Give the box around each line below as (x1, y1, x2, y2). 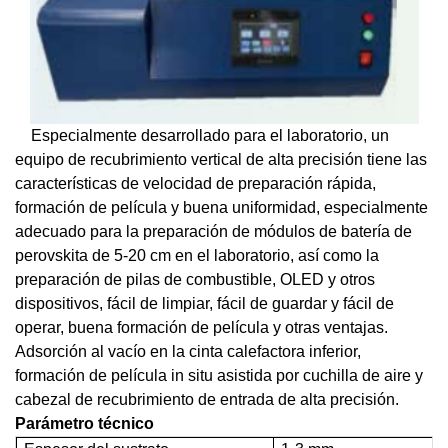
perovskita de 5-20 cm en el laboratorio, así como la (15, 247, 379, 264)
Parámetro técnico (15, 415, 154, 432)
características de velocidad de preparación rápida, (15, 175, 376, 192)
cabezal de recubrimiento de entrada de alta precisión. (15, 391, 399, 408)
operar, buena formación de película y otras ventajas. (15, 319, 388, 336)
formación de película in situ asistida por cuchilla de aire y (15, 367, 423, 384)
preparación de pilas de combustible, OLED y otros (15, 271, 375, 288)
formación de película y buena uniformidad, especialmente (15, 199, 428, 216)
